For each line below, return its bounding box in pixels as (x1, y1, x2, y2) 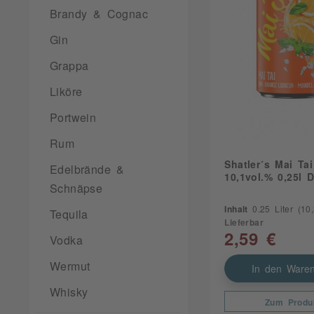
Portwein (50, 111, 97, 123)
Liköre (50, 86, 83, 97)
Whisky (50, 286, 88, 297)
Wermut (50, 260, 90, 271)
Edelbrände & (50, 163, 125, 175)
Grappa (50, 60, 89, 71)
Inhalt (224, 205, 253, 214)
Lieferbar (224, 218, 264, 227)
